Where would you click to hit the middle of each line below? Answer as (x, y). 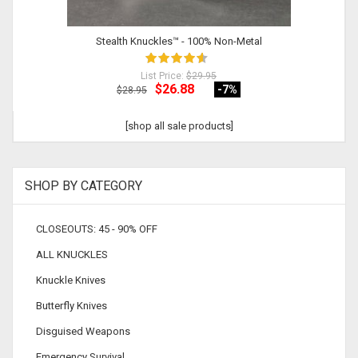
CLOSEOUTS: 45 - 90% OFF (97, 229)
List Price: (163, 76)
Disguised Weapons (83, 331)
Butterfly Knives (72, 306)
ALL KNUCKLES (72, 255)
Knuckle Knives (71, 280)
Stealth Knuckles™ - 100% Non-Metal (179, 41)
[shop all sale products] (179, 126)
